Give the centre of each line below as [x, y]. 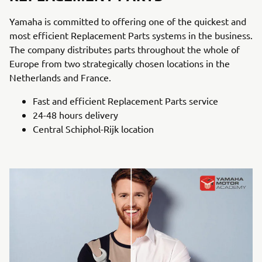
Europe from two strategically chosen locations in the [120, 63]
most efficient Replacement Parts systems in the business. [131, 35]
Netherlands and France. [60, 77]
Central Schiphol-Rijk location [93, 128]
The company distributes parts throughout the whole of [125, 49]
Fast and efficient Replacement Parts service [125, 100]
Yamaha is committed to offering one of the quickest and [128, 21]
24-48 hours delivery [75, 114]
